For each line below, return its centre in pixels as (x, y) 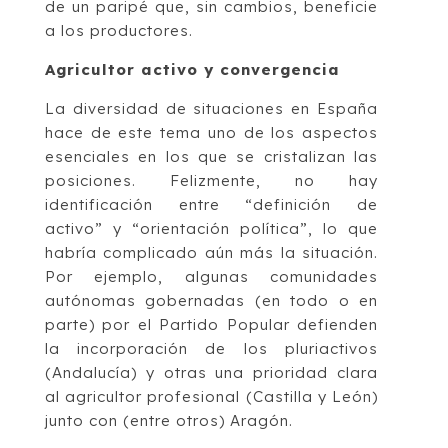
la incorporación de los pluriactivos (211, 349)
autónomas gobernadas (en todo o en (211, 301)
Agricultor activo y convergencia (192, 70)
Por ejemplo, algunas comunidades (211, 277)
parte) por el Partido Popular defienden (211, 325)
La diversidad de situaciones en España (211, 109)
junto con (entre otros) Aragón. (168, 421)
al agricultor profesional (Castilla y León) (211, 397)
